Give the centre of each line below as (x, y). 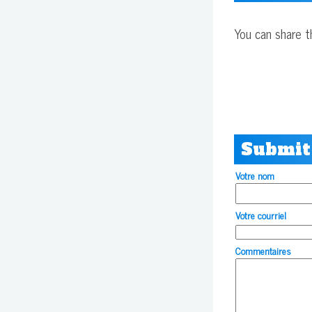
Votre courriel (261, 214)
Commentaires (263, 250)
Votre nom (255, 175)
